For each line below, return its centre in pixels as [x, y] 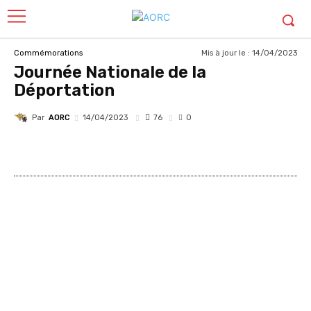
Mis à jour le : [227, 53]
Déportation [64, 90]
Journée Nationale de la [110, 72]
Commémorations [48, 53]
